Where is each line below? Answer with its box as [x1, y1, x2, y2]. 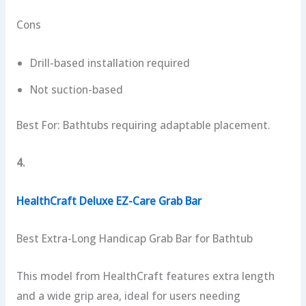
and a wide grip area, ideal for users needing [16, 288, 240, 304]
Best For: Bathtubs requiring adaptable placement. [16, 117, 270, 133]
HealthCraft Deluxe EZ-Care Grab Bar [16, 193, 201, 208]
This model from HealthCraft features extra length [16, 268, 275, 284]
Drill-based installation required [29, 55, 190, 70]
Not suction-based [29, 81, 123, 97]
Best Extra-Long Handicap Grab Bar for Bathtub [16, 230, 253, 246]
